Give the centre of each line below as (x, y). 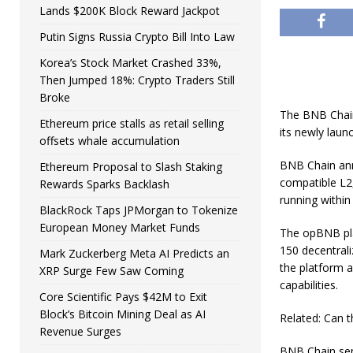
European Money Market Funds (120, 227)
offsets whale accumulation (110, 141)
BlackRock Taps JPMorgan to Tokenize (139, 210)
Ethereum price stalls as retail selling (132, 123)
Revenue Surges (80, 331)
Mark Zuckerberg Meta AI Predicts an (134, 253)
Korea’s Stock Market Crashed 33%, (130, 63)
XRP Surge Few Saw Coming (111, 271)
